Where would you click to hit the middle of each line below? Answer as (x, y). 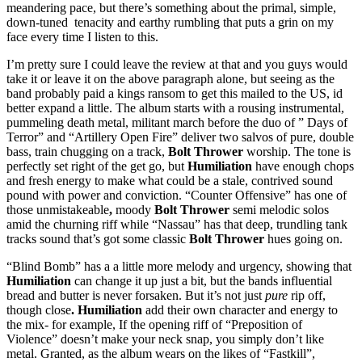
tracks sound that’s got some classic (98, 238)
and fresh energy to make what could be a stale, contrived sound (170, 180)
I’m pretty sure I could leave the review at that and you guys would (177, 64)
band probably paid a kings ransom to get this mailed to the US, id (175, 93)
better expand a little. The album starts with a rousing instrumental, (175, 107)
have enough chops (303, 166)
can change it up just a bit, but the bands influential (202, 280)
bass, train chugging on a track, (87, 151)
